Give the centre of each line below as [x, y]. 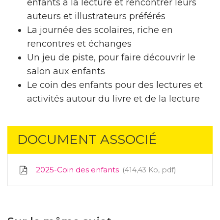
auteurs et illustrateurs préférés [97, 16]
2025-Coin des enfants [78, 170]
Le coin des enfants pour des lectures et [115, 85]
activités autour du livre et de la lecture [113, 99]
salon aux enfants [67, 71]
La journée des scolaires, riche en [100, 30]
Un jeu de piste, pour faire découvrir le [111, 58]
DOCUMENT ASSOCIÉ [87, 140]
